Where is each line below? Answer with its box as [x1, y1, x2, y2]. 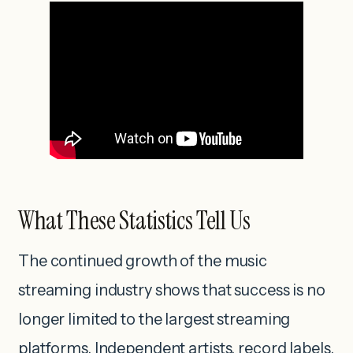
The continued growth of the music [18, 251, 268, 271]
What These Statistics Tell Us [18, 204, 251, 238]
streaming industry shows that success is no [18, 281, 325, 300]
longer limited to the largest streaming [18, 310, 291, 329]
